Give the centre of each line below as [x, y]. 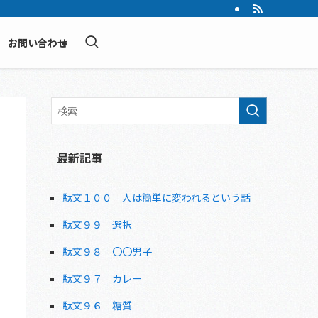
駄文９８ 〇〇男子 [107, 251]
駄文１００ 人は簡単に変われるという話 [157, 197]
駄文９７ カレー [102, 278]
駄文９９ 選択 [97, 224]
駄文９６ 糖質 [97, 305]
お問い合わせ [37, 43]
